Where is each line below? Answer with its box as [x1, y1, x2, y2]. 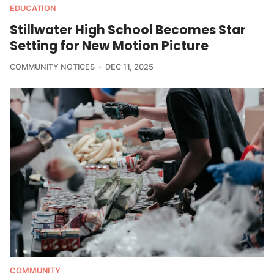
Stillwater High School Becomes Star [10, 20, 246, 39]
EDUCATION [10, 3, 56, 13]
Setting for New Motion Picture [10, 36, 209, 54]
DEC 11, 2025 [105, 62, 154, 72]
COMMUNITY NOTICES [10, 62, 95, 72]
